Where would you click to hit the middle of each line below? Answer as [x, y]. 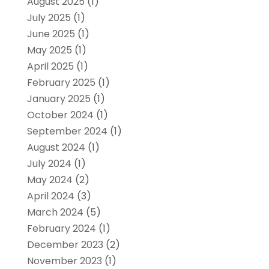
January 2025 [59, 99]
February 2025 [61, 83]
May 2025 [49, 50]
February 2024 [61, 229]
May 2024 [50, 180]
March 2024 [55, 213]
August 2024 [56, 148]
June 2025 [51, 34]
